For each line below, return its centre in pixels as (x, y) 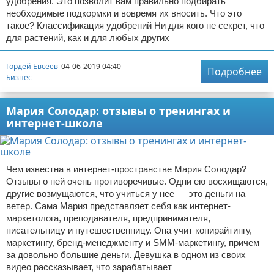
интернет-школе (54, 123)
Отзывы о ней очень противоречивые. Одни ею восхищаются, (137, 182)
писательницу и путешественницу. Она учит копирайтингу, (129, 231)
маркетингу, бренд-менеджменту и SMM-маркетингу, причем (133, 243)
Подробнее (235, 72)
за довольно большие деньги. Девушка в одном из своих (126, 255)
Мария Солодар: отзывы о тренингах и (118, 111)
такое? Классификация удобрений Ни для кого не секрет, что (135, 26)
